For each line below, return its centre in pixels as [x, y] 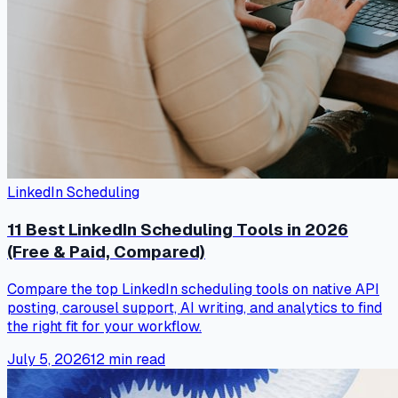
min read [135, 359]
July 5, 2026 [49, 359]
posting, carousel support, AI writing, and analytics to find [195, 307]
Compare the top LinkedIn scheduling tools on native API [193, 289]
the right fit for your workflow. [104, 326]
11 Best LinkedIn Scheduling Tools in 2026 [178, 229]
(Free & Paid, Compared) [106, 251]
